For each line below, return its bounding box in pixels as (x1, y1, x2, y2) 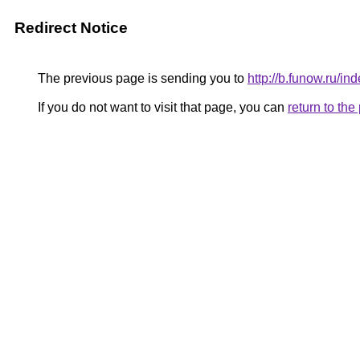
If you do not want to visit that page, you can (35, 100, 288, 114)
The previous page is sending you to (35, 72, 247, 85)
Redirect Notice (14, 19, 128, 36)
